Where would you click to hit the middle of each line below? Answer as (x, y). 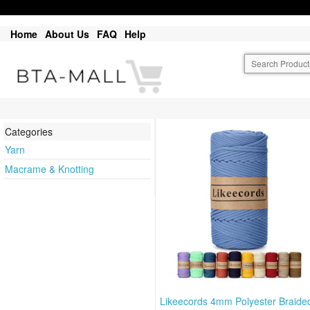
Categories (29, 132)
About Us (67, 34)
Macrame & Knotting (49, 169)
